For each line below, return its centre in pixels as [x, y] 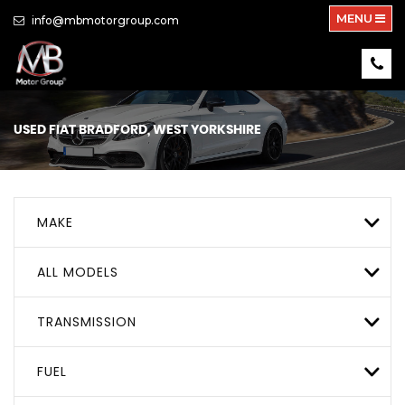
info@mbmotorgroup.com [104, 20]
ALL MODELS [78, 272]
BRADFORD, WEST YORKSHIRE [169, 130]
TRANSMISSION [87, 321]
